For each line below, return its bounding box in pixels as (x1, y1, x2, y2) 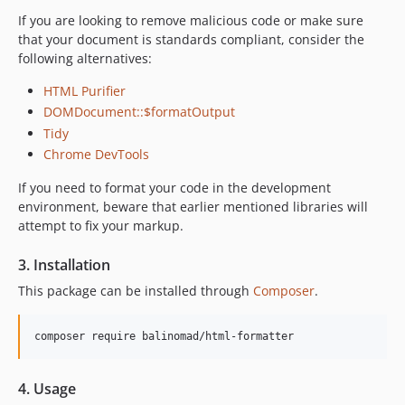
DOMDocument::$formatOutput (43, 103, 235, 120)
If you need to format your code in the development (18, 179, 331, 196)
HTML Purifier (43, 81, 126, 99)
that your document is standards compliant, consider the (18, 30, 364, 48)
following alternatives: (18, 49, 152, 67)
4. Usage (18, 379, 76, 399)
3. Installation (18, 255, 110, 275)
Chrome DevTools (43, 146, 149, 163)
